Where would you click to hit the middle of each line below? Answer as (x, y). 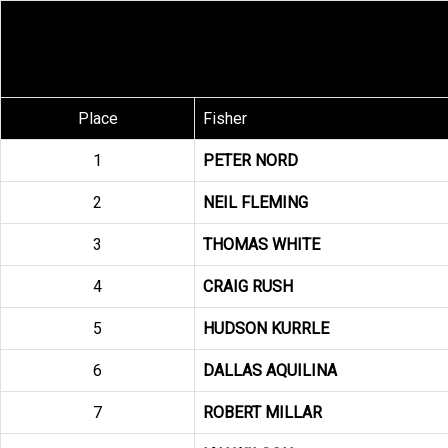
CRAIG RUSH (248, 286)
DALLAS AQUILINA (270, 370)
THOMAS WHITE (261, 244)
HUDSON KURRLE (266, 328)
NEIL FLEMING (255, 202)
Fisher (225, 118)
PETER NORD (250, 160)
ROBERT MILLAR (262, 412)
